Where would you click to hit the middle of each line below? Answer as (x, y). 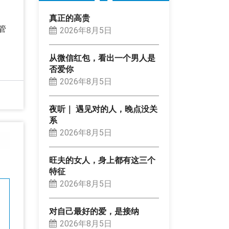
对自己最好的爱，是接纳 (94, 212)
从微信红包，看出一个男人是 (102, 58)
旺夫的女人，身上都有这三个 (102, 161)
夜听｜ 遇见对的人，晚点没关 (103, 109)
